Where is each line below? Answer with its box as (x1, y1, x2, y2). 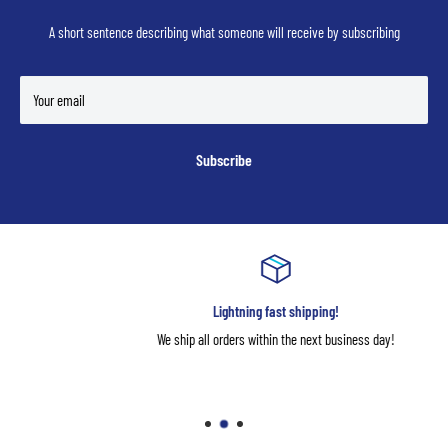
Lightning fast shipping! (163, 302, 290, 320)
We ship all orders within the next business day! (107, 330, 346, 348)
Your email (33, 91, 85, 109)
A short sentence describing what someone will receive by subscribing (48, 23, 400, 41)
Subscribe (196, 150, 252, 169)
